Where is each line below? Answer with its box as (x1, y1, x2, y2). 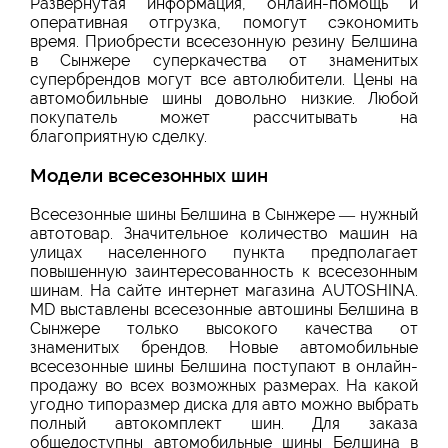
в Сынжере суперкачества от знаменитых (30, 50, 418, 70)
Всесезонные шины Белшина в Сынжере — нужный (30, 205, 418, 225)
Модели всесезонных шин (30, 164, 268, 187)
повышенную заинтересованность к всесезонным (30, 262, 418, 282)
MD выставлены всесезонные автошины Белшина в (30, 300, 418, 320)
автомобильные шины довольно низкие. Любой (30, 88, 418, 108)
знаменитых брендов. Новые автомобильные (30, 338, 418, 358)
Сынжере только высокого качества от (30, 319, 418, 339)
